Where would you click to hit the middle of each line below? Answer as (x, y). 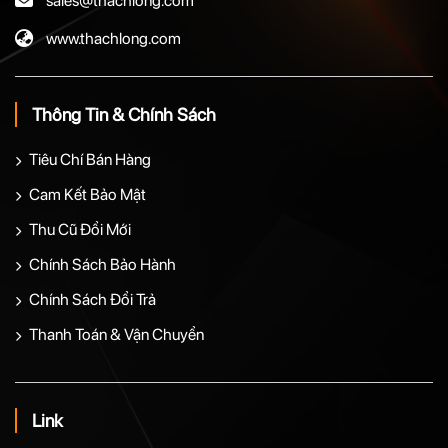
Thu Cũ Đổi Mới (80, 229)
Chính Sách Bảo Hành (102, 264)
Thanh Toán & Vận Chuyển (116, 334)
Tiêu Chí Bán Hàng (90, 159)
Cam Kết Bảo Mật (87, 194)
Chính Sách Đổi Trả (92, 299)
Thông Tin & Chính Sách (124, 114)
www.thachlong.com (113, 38)
